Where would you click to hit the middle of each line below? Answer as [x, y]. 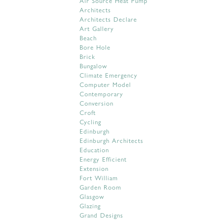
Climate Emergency [109, 75]
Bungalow [93, 66]
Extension [94, 168]
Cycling [90, 122]
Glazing [90, 206]
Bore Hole [95, 47]
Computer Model [105, 84]
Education [94, 150]
